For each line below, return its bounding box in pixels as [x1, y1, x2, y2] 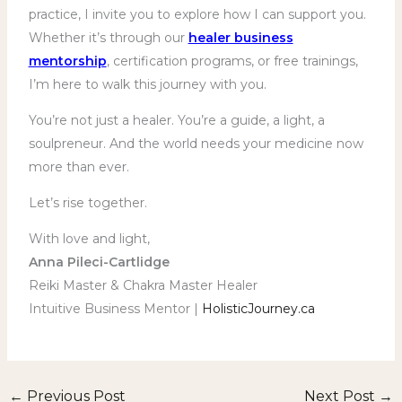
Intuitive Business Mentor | [28, 300, 202, 317]
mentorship [28, 52, 107, 69]
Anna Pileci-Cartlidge [28, 253, 170, 270]
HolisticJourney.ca [201, 300, 315, 317]
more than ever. [28, 158, 129, 175]
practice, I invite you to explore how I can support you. [28, 5, 366, 22]
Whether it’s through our [28, 29, 188, 46]
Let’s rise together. [28, 194, 147, 211]
